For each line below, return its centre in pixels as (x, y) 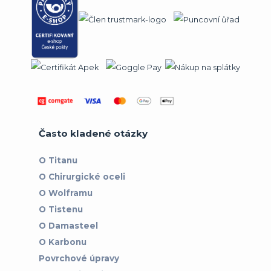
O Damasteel (68, 226)
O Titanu (58, 161)
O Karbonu (63, 242)
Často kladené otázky (93, 134)
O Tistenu (61, 210)
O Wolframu (66, 193)
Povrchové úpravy (79, 259)
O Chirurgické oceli (82, 177)
